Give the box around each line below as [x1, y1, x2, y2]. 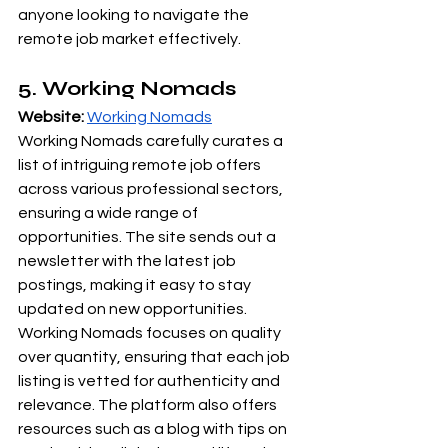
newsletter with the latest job [18, 253, 239, 270]
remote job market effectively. [18, 31, 241, 48]
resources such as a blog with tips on [18, 421, 290, 438]
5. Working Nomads [18, 76, 236, 102]
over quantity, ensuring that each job [18, 349, 293, 366]
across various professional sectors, [18, 181, 286, 198]
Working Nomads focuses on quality [18, 325, 284, 342]
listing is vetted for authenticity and [18, 373, 283, 390]
